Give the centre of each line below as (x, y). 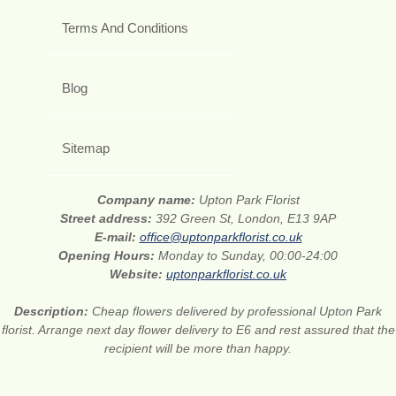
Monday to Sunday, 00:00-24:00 (248, 255)
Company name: (148, 199)
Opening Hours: (108, 255)
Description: (53, 311)
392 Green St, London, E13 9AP (246, 218)
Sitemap (86, 148)
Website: (138, 274)
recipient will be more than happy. (198, 348)
